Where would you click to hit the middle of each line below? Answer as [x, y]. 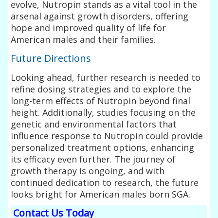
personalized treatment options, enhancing [103, 147]
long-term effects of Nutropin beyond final [101, 100]
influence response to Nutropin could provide [107, 136]
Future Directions [51, 58]
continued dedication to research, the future [105, 182]
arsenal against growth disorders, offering [100, 16]
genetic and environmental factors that [94, 124]
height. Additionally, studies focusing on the [103, 112]
